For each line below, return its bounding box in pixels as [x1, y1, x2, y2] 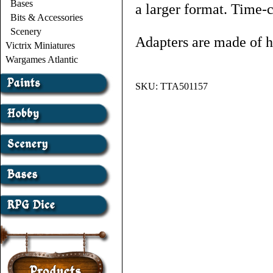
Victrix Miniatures [5, 40, 75, 51]
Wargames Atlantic [5, 54, 78, 65]
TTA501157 [160, 81, 208, 91]
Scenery [10, 26, 41, 37]
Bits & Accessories [10, 12, 83, 23]
